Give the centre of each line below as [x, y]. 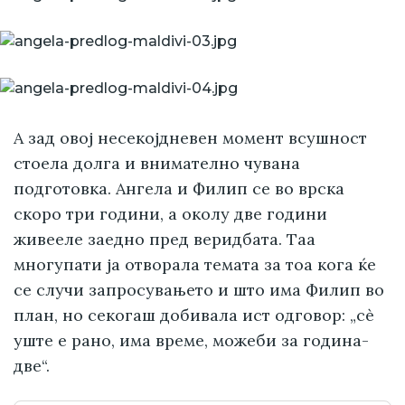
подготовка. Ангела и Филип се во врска [179, 188]
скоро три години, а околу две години [170, 213]
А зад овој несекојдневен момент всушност [190, 137]
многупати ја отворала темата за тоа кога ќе [195, 264]
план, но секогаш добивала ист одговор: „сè [194, 315]
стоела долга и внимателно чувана [157, 163]
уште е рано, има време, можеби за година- [191, 340]
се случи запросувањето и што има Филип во [199, 289]
